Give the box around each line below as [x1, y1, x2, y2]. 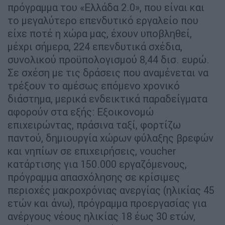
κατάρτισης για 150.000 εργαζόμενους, [8, 157, 187, 170]
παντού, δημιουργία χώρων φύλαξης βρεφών [8, 131, 213, 144]
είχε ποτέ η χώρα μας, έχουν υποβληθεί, [8, 27, 192, 40]
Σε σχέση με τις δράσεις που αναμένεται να [8, 66, 208, 79]
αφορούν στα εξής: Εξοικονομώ [8, 105, 154, 118]
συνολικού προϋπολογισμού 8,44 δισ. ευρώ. [8, 53, 209, 66]
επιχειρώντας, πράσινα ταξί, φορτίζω [8, 118, 181, 131]
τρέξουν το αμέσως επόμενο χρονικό [8, 79, 180, 92]
